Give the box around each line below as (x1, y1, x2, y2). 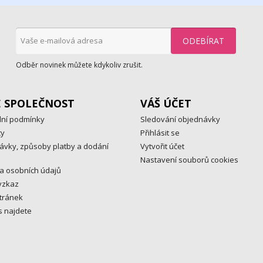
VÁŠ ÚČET (140, 96, 191, 110)
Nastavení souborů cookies (140, 154, 238, 165)
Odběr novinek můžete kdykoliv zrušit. (15, 59, 143, 70)
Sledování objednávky (140, 113, 220, 124)
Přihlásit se (140, 127, 180, 138)
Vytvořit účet (140, 140, 184, 151)
